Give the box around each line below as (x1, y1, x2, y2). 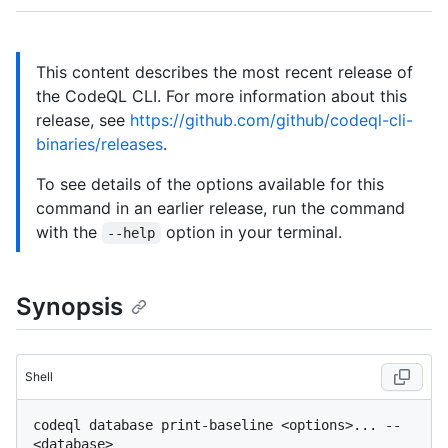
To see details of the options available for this (36, 174, 384, 194)
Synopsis (16, 292, 123, 321)
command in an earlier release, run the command (36, 198, 405, 218)
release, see (36, 110, 130, 130)
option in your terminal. (160, 222, 342, 242)
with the (36, 222, 102, 242)
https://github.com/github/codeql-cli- (130, 110, 413, 130)
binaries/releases (36, 134, 163, 154)
